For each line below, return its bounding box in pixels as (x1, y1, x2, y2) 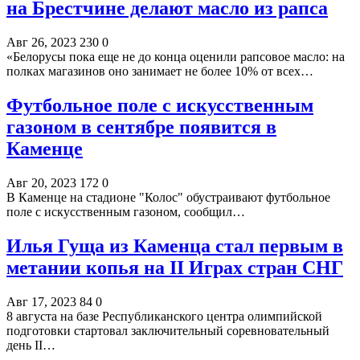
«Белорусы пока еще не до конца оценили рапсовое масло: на (6, 50, 345, 64)
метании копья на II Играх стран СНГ (6, 256, 343, 278)
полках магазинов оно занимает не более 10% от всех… (6, 64, 313, 79)
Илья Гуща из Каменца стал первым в (6, 235, 343, 256)
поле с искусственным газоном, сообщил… (6, 204, 245, 219)
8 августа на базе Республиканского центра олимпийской (6, 309, 322, 323)
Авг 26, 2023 (6, 35, 76, 50)
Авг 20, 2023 (6, 175, 76, 190)
